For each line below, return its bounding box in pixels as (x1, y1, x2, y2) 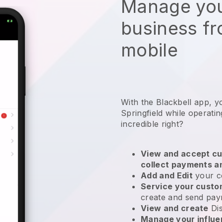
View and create (141, 203, 209, 213)
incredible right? (121, 118, 186, 129)
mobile (121, 39, 178, 61)
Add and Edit (141, 170, 193, 180)
